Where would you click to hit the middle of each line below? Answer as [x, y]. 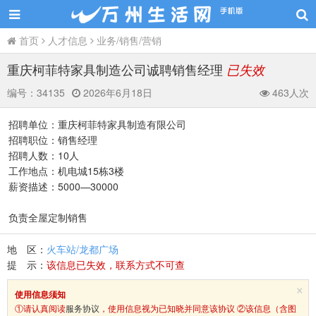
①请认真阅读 [40, 308]
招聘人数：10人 [44, 155]
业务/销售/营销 [129, 40]
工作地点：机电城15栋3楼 [66, 171]
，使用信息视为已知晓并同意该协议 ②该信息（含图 [198, 308]
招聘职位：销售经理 [53, 140]
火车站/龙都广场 [83, 249]
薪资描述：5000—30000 [63, 186]
